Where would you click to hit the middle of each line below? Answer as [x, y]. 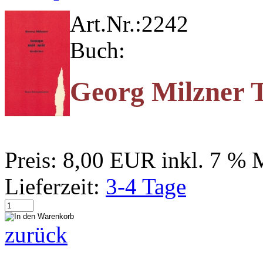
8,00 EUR [109, 160]
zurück [36, 234]
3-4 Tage [146, 186]
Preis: [31, 160]
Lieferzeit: [52, 186]
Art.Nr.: [106, 24]
